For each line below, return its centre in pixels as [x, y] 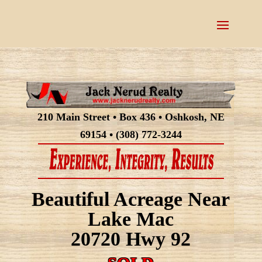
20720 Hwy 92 [131, 239]
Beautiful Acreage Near [131, 199]
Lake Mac [131, 219]
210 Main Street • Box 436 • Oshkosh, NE [131, 117]
